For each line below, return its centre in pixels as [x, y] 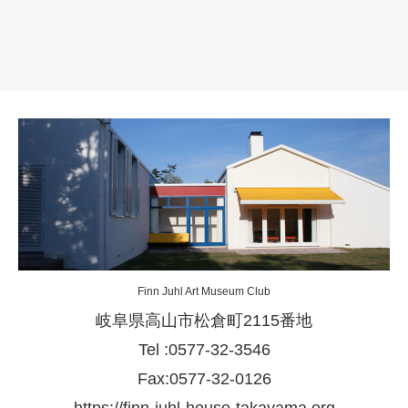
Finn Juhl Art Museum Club [204, 292]
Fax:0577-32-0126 [204, 379]
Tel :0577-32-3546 [204, 350]
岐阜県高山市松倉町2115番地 [204, 321]
